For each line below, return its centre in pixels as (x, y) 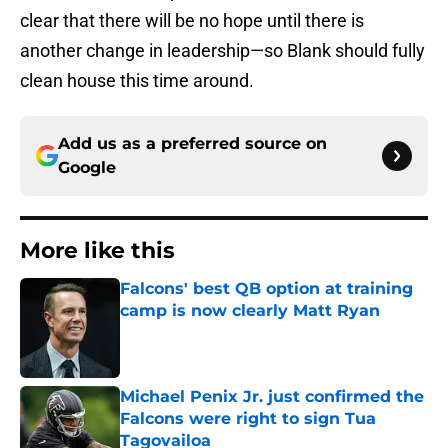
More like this (97, 251)
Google (87, 168)
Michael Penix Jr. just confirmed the (272, 397)
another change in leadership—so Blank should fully (222, 51)
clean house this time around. (137, 81)
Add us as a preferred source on (192, 144)
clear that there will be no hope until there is (192, 21)
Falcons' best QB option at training (266, 289)
